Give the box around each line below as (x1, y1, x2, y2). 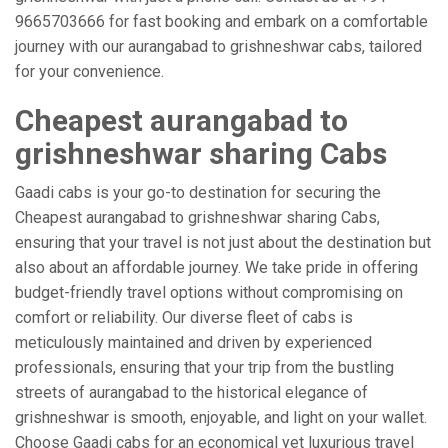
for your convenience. (15, 62, 164, 81)
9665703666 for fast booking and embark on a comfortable (15, 12, 428, 31)
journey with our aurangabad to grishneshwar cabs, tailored (15, 37, 422, 56)
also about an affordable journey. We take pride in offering (15, 258, 418, 277)
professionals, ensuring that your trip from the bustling (15, 358, 394, 377)
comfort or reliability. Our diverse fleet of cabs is (15, 308, 353, 327)
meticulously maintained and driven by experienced (15, 333, 372, 352)
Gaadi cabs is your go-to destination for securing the (15, 183, 381, 202)
